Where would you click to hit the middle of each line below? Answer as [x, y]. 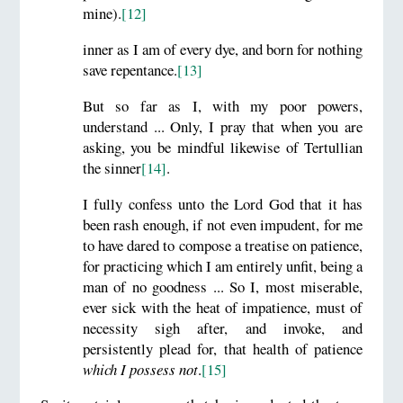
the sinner [112, 167]
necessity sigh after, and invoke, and [223, 327]
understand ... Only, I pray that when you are [223, 126]
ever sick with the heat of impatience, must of [223, 307]
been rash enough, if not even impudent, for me [223, 224]
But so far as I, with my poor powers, [223, 105]
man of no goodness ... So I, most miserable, [223, 286]
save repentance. [130, 69]
